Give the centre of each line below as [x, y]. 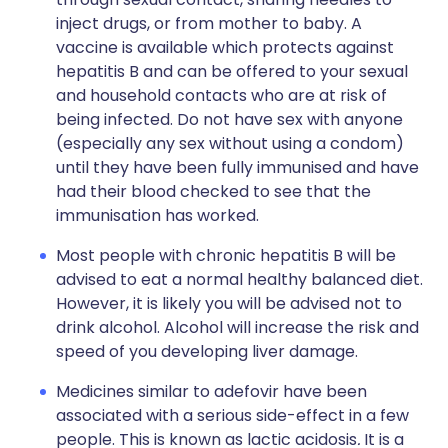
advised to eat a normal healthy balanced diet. [239, 279]
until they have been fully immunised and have [237, 167]
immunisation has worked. [157, 215]
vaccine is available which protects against [225, 47]
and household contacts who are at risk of [221, 95]
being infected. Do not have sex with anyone [229, 119]
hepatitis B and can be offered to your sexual [232, 71]
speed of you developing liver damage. [207, 351]
